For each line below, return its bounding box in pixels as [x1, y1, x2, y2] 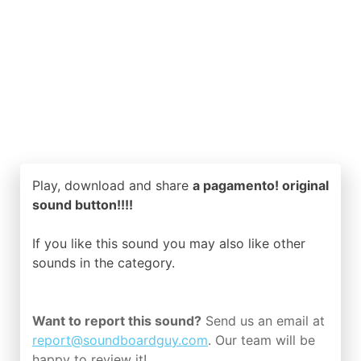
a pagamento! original [193, 176, 329, 193]
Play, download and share [32, 176, 193, 193]
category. [118, 254, 175, 271]
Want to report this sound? [32, 312, 201, 329]
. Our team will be [208, 331, 315, 348]
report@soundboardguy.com [32, 331, 208, 348]
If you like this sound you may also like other [32, 234, 305, 251]
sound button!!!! [32, 196, 133, 213]
